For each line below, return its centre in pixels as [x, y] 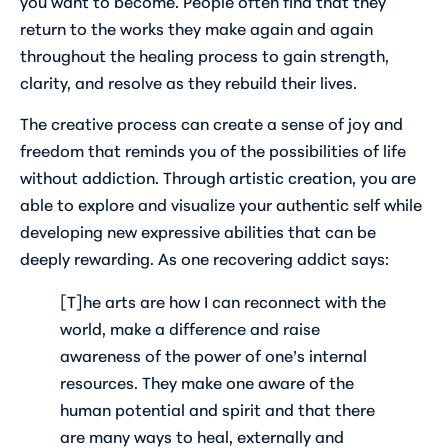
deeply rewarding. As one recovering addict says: [204, 258]
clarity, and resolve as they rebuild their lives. [188, 81]
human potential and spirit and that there [217, 409]
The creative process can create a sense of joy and [211, 123]
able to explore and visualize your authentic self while [221, 204]
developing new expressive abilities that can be [198, 231]
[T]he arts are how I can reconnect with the [223, 301]
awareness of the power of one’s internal [213, 355]
